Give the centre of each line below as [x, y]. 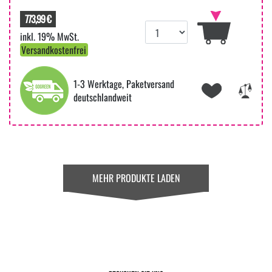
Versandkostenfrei [54, 50]
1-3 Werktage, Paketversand [124, 84]
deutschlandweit [103, 97]
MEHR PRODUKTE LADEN [136, 178]
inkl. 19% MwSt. [49, 37]
